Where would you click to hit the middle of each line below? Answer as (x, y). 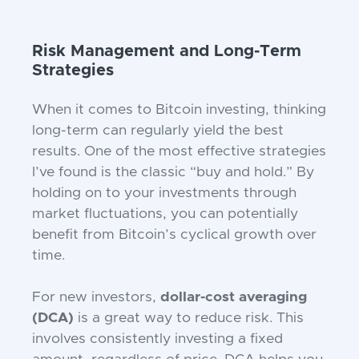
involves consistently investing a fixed (157, 339)
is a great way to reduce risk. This (189, 319)
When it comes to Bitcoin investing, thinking (179, 110)
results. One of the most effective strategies (179, 152)
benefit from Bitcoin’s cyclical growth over (174, 235)
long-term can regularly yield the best (158, 131)
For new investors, (96, 298)
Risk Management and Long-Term (167, 52)
